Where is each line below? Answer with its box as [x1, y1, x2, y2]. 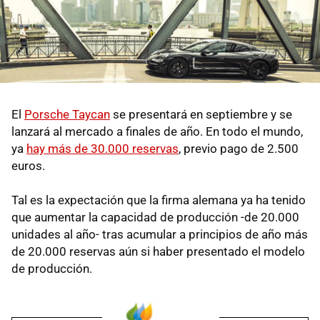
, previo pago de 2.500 [179, 141, 299, 156]
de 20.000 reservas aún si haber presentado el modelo [11, 244, 305, 259]
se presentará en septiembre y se [110, 107, 292, 122]
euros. [11, 159, 45, 174]
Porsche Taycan [24, 107, 110, 122]
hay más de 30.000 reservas [26, 141, 179, 156]
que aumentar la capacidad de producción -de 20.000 [11, 210, 299, 225]
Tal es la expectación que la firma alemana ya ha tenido [11, 193, 306, 208]
